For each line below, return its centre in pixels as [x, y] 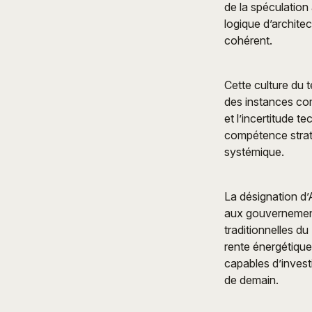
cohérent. [248, 41]
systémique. [254, 152]
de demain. [251, 280]
